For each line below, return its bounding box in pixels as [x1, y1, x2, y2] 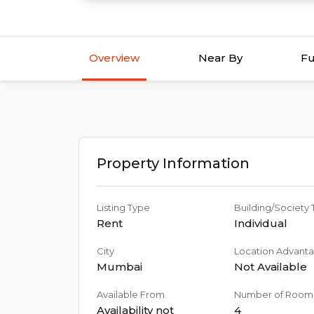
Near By [198, 51, 243, 64]
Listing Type [97, 202, 150, 213]
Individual [233, 217, 287, 230]
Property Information [97, 155, 250, 172]
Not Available [233, 260, 307, 273]
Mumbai [97, 260, 142, 273]
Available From [97, 289, 165, 300]
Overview [89, 51, 139, 64]
